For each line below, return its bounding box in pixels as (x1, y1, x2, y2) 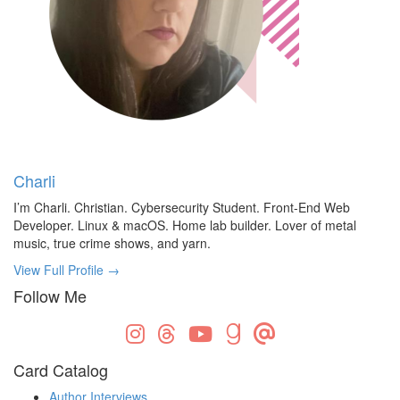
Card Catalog (13, 358, 108, 382)
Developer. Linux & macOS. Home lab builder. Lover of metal (13, 216, 356, 235)
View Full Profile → (13, 261, 120, 279)
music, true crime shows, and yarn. (13, 234, 211, 253)
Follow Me (13, 284, 87, 308)
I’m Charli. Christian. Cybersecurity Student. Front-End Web (13, 198, 350, 217)
